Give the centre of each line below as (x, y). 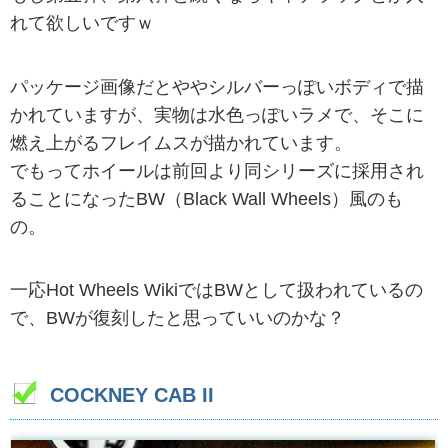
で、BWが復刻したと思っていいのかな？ (177, 317)
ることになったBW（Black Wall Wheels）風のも (206, 198)
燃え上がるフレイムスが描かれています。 (181, 142)
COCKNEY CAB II (132, 395)
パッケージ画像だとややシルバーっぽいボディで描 (217, 86)
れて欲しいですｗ (82, 23)
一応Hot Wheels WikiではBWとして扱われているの (216, 289)
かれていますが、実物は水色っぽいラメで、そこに (217, 114)
